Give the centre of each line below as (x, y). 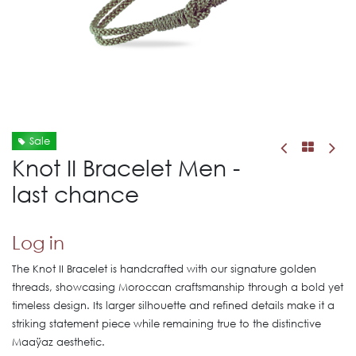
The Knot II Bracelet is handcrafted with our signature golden (164, 269)
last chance (75, 193)
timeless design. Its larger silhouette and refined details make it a (173, 306)
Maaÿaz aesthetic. (58, 342)
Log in (38, 242)
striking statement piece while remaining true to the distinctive (166, 324)
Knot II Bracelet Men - (126, 167)
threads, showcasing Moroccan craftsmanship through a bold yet (178, 287)
